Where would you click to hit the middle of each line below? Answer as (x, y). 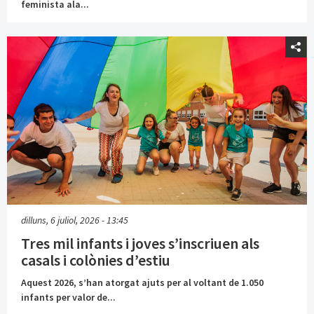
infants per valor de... (68, 297)
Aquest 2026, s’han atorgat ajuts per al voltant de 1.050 (142, 282)
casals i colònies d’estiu (96, 260)
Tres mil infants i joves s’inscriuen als (140, 243)
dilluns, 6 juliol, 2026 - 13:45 (75, 220)
